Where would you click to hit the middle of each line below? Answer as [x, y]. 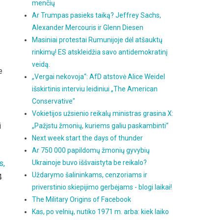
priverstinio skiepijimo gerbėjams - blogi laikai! [102, 187]
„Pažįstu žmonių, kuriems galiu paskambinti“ [100, 126]
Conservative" [54, 101]
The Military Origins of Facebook [82, 199]
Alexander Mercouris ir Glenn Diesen [88, 27]
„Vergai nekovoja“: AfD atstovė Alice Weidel [99, 77]
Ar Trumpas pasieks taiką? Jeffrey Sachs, [97, 15]
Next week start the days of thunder [88, 138]
